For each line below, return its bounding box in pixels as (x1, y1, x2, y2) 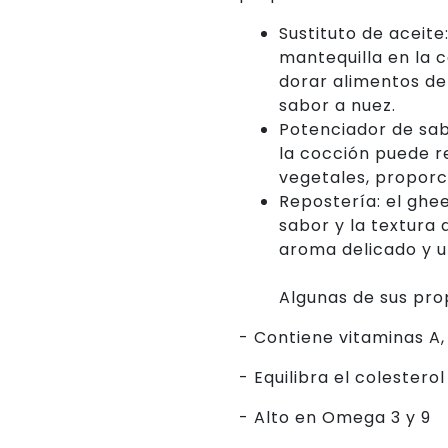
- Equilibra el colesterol (239, 366, 445, 389)
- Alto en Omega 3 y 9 (239, 406, 431, 429)
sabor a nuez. (279, 94, 401, 117)
